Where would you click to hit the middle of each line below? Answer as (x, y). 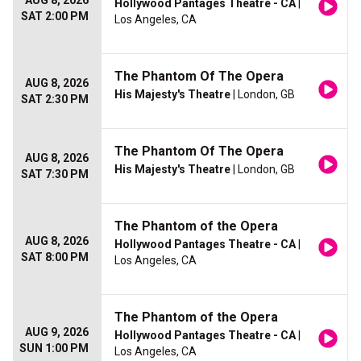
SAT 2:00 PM (55, 17)
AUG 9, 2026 (57, 332)
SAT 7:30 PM (55, 174)
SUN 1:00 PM (54, 349)
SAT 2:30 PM (55, 100)
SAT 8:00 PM (55, 257)
